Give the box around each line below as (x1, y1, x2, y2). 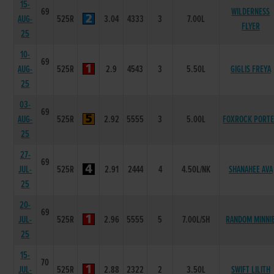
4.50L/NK (182, 163, 211, 176)
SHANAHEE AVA (228, 163, 273, 176)
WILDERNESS (231, 5, 270, 18)
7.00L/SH (182, 213, 210, 226)
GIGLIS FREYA (230, 62, 271, 76)
